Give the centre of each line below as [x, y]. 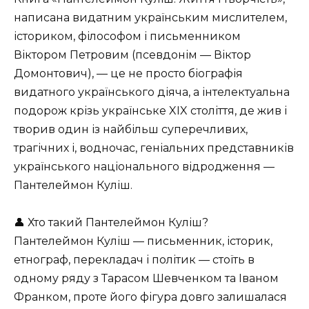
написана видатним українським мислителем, [150, 17]
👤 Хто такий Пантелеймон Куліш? [111, 223]
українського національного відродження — [144, 166]
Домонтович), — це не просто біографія [128, 73]
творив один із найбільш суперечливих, [131, 129]
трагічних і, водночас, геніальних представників [154, 148]
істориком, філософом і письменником [127, 36]
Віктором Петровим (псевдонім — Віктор [132, 54]
